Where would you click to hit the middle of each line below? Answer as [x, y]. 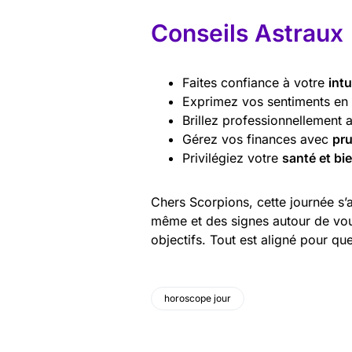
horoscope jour [198, 298]
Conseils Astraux [247, 33]
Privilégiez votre [232, 158]
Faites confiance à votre [255, 82]
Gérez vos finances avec [257, 139]
